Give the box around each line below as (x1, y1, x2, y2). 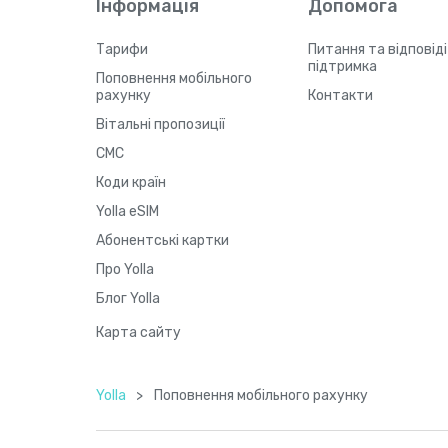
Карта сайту (96, 324, 181, 341)
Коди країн (96, 174, 166, 191)
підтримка (308, 58, 378, 75)
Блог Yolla (96, 290, 160, 307)
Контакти (308, 87, 374, 104)
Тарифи (96, 41, 148, 58)
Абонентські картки (96, 232, 229, 249)
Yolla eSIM (96, 203, 159, 220)
